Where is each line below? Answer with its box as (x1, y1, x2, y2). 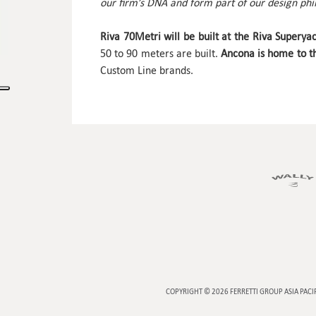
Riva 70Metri (100, 30, 161, 44)
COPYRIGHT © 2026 (165, 287, 230, 297)
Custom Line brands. (100, 63, 193, 78)
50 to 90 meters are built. (100, 47, 221, 61)
